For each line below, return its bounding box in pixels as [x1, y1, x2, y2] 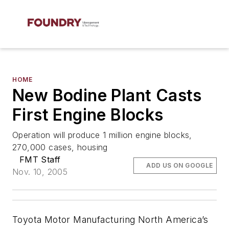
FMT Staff [19, 154, 61, 165]
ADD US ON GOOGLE [146, 162, 213, 169]
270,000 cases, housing [12, 142, 108, 152]
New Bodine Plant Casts [12, 85, 202, 105]
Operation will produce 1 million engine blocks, [12, 130, 192, 140]
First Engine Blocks [12, 105, 164, 125]
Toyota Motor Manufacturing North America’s [12, 214, 209, 225]
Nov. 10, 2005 [12, 167, 68, 177]
